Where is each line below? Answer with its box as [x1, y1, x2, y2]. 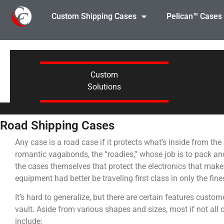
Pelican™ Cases [166, 11, 222, 21]
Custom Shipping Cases [51, 11, 136, 21]
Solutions [87, 81, 121, 91]
